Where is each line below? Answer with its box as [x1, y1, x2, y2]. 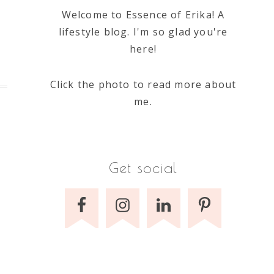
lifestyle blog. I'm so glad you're [58, 25, 228, 39]
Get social [109, 159, 177, 176]
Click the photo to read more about [50, 78, 237, 91]
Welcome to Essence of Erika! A [61, 8, 225, 21]
